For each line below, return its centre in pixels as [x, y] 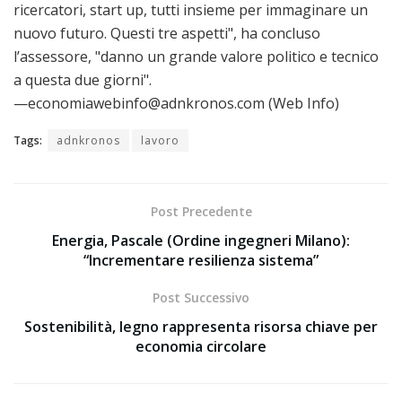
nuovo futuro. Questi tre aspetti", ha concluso [167, 33]
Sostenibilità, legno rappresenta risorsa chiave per [201, 326]
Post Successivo [201, 297]
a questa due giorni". [84, 79]
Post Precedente [201, 211]
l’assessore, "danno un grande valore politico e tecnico [196, 56]
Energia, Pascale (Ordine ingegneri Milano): [201, 240]
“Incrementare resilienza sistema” [201, 260]
